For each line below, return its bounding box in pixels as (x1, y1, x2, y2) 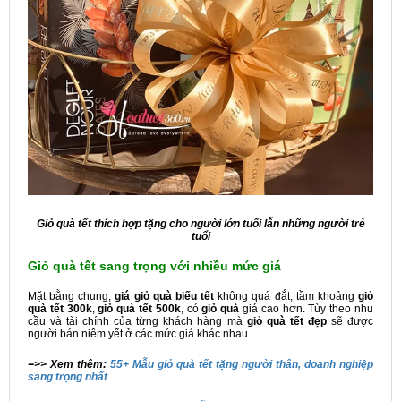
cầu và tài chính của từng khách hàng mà (28, 314, 247, 328)
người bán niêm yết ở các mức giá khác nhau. (28, 327, 251, 340)
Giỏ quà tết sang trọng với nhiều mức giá (28, 258, 281, 273)
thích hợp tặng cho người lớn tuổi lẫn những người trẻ (93, 217, 365, 230)
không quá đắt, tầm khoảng (214, 289, 359, 303)
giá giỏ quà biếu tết (115, 289, 215, 303)
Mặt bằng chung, (28, 289, 115, 303)
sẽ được (326, 314, 374, 328)
